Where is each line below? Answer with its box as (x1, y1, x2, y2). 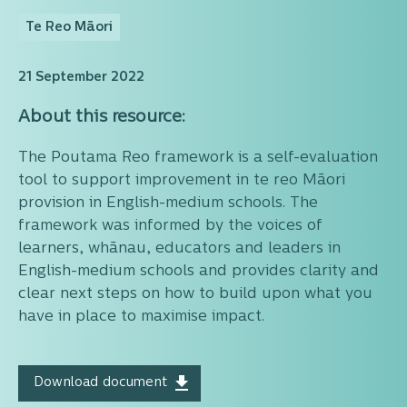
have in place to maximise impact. (18, 310, 264, 325)
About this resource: (18, 109, 185, 127)
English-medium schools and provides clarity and (18, 264, 379, 280)
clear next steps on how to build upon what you (18, 287, 372, 303)
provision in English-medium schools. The (18, 196, 318, 212)
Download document (34, 376, 167, 391)
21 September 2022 (18, 71, 144, 85)
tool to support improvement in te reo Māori (18, 174, 345, 189)
